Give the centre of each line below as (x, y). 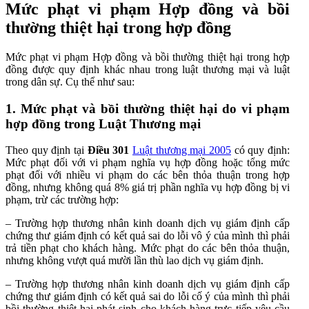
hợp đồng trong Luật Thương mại (103, 123)
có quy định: (261, 150)
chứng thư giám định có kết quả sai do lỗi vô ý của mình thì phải (148, 236)
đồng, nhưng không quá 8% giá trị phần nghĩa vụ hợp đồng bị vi (148, 188)
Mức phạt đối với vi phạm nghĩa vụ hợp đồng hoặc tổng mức (148, 163)
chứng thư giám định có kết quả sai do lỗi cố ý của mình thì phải (148, 297)
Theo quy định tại (47, 150)
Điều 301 (108, 150)
